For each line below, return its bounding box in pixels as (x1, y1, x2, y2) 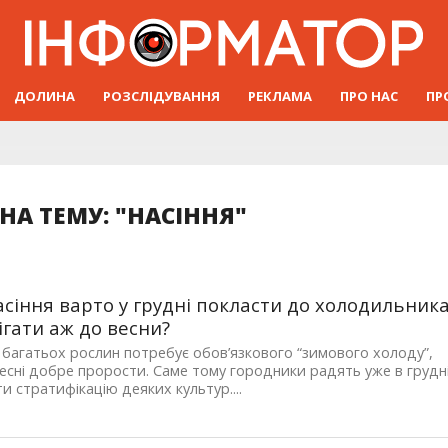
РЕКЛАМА (248, 86, 312, 105)
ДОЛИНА (14, 86, 75, 105)
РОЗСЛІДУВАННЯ (103, 86, 220, 105)
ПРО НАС (340, 86, 398, 105)
